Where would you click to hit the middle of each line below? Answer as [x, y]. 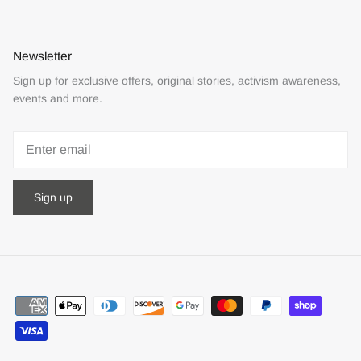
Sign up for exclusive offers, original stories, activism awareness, [177, 81]
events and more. [58, 98]
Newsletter [42, 56]
